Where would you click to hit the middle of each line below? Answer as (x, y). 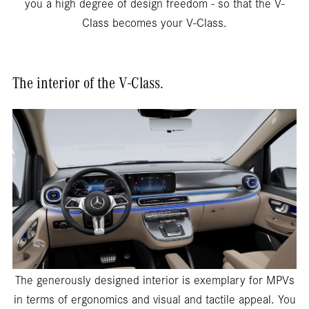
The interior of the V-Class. (88, 86)
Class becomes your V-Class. (154, 25)
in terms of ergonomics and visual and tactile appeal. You (154, 301)
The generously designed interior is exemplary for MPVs (154, 282)
